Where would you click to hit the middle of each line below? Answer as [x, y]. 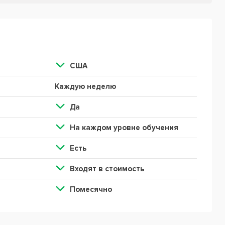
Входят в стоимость [107, 168]
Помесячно [91, 189]
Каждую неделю [85, 86]
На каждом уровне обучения [124, 127]
